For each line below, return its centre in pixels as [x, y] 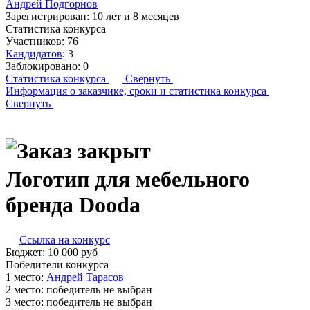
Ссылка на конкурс [65, 240]
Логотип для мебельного [128, 179]
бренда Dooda [73, 204]
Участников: [35, 41]
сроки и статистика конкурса [198, 91]
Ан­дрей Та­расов [85, 277]
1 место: [26, 277]
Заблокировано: [43, 66]
